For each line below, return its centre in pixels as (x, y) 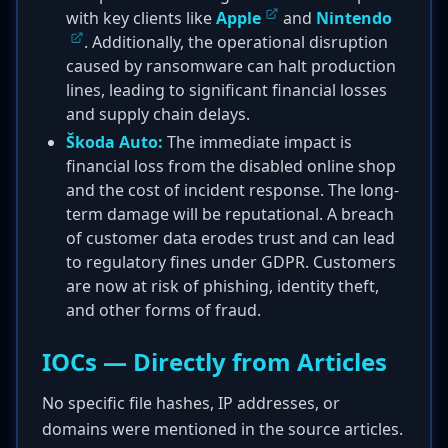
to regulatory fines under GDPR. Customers (231, 262)
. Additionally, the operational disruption (236, 42)
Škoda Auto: (114, 142)
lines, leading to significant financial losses (226, 90)
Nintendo (354, 18)
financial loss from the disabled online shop (231, 166)
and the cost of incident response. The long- (232, 190)
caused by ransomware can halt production (231, 66)
